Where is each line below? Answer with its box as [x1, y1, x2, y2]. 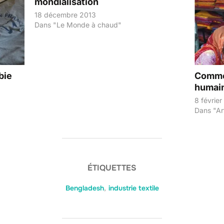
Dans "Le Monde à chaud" [34, 20, 122, 29]
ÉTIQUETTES [87, 162, 136, 173]
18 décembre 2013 [34, 10, 96, 19]
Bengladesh [65, 183, 104, 193]
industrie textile [108, 183, 159, 193]
